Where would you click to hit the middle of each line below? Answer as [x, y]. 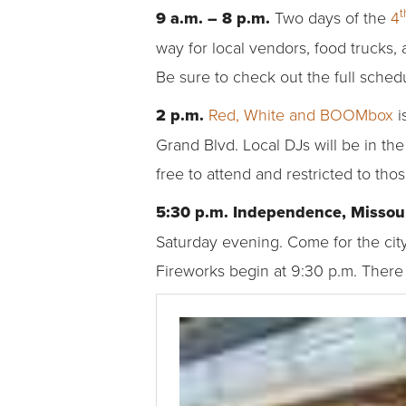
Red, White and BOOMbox [301, 115]
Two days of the [333, 18]
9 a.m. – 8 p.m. [215, 19]
